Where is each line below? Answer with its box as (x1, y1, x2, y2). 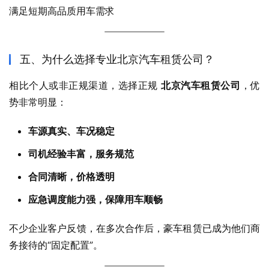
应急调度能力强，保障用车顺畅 (28, 193, 163, 206)
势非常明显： (9, 96, 67, 109)
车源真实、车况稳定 (28, 125, 115, 138)
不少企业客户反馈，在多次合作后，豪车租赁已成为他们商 (9, 222, 260, 235)
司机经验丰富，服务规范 (28, 148, 134, 160)
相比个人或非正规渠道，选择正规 (9, 79, 162, 92)
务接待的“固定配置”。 (9, 239, 103, 252)
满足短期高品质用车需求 (9, 5, 115, 17)
